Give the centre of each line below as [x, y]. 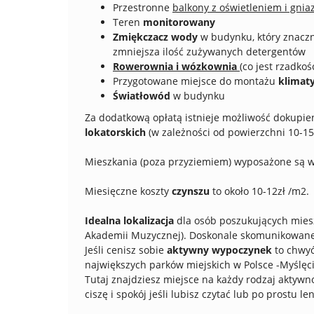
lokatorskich [115, 132]
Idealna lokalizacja [129, 220]
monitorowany [179, 22]
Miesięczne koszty [128, 191]
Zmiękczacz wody [155, 37]
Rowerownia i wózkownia [175, 66]
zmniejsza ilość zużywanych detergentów [209, 52]
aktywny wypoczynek [219, 250]
